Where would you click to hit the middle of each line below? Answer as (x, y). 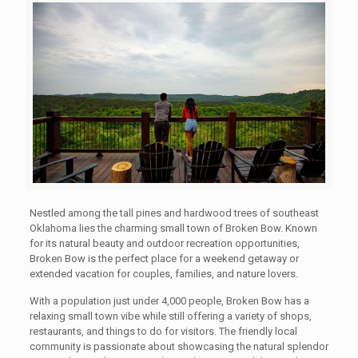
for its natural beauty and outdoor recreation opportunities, (164, 244)
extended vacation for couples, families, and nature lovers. (163, 274)
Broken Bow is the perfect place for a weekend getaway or (164, 259)
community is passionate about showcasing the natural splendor (179, 347)
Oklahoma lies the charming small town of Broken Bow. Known (173, 229)
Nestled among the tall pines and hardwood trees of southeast (174, 213)
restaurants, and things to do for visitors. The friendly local (163, 332)
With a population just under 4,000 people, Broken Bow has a (169, 301)
